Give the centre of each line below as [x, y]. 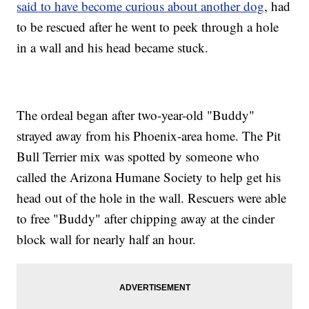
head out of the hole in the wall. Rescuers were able [152, 197]
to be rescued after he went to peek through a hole [148, 26]
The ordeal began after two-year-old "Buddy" [136, 114]
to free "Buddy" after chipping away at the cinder [146, 218]
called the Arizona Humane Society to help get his [149, 177]
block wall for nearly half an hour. [107, 239]
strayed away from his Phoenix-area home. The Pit [149, 135]
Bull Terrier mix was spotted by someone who [138, 156]
